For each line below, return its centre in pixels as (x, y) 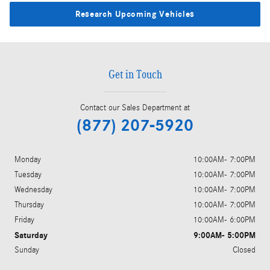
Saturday (31, 236)
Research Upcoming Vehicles (135, 14)
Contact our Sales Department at (135, 108)
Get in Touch (135, 74)
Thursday (29, 205)
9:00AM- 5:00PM (224, 236)
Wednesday (33, 190)
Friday (24, 220)
